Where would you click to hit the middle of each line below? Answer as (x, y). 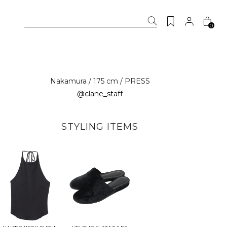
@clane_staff (100, 94)
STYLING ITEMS (100, 127)
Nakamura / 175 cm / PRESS (100, 81)
